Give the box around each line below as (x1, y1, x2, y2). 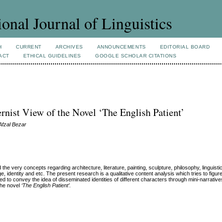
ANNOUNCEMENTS (97, 44, 146, 50)
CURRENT (16, 44, 42, 50)
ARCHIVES (55, 44, 83, 50)
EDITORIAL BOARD (160, 44, 210, 50)
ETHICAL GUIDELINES (23, 53, 81, 58)
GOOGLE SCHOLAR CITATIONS (95, 53, 177, 58)
